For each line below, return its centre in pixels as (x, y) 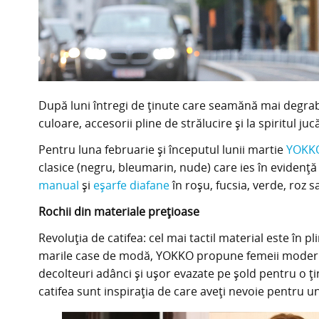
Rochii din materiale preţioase (119, 211)
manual (58, 185)
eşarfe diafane (131, 185)
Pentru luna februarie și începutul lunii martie (162, 149)
